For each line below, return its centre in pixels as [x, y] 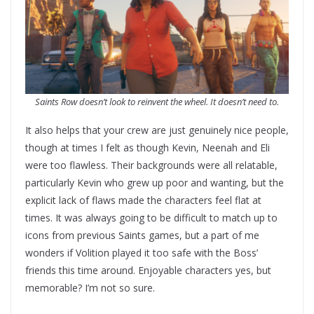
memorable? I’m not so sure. [90, 288]
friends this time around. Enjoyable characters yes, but [148, 271]
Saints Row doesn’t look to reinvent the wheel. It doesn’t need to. [157, 102]
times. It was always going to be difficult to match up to [151, 218]
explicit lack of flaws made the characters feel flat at [143, 200]
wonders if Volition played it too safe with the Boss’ [142, 253]
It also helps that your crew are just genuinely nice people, [157, 130]
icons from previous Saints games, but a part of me [142, 235]
